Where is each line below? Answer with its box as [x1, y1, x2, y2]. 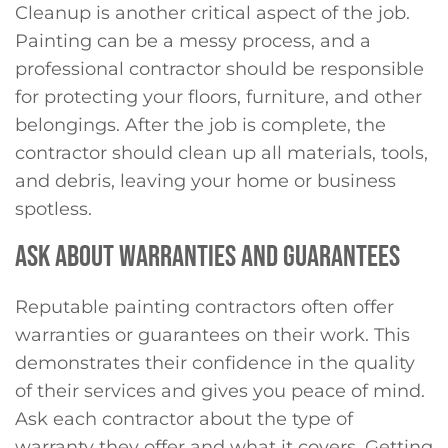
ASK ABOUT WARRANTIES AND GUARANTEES [15, 239, 400, 276]
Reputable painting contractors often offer [15, 296, 394, 319]
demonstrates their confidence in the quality [15, 352, 415, 375]
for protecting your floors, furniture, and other [15, 85, 422, 108]
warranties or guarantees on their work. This [15, 324, 410, 347]
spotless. [15, 197, 92, 220]
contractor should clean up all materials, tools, [15, 141, 428, 164]
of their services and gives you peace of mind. [15, 380, 425, 403]
